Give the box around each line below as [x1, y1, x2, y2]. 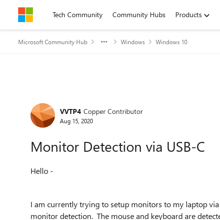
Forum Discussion [17, 89, 140, 110]
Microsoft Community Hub [18, 38, 87, 46]
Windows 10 [156, 38, 187, 46]
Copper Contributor [83, 106, 143, 116]
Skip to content [28, 10, 74, 19]
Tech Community [53, 10, 103, 19]
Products [175, 10, 202, 19]
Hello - [30, 165, 53, 176]
